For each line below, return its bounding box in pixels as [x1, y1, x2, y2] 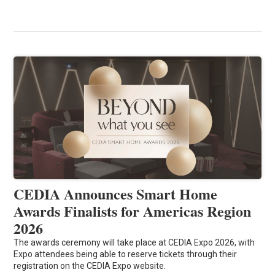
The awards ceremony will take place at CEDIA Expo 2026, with [14, 238, 255, 248]
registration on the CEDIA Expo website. [14, 261, 166, 271]
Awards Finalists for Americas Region [14, 200, 252, 222]
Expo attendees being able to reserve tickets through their [14, 249, 238, 260]
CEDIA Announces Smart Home [14, 183, 218, 205]
